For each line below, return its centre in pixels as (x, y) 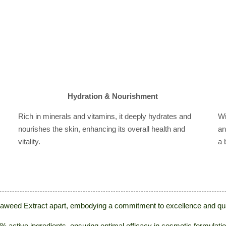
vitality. (29, 142)
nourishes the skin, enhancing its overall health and (101, 129)
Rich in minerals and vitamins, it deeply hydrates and (104, 116)
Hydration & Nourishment (113, 96)
